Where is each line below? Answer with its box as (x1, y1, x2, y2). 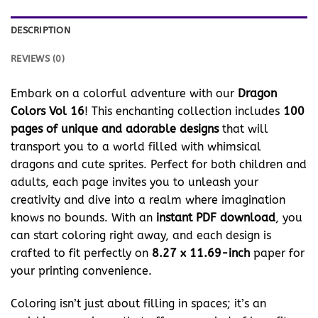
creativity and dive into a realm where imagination (11, 193, 285, 207)
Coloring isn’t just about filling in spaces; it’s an (11, 296, 266, 310)
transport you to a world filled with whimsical (11, 140, 261, 154)
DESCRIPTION (11, 25, 70, 36)
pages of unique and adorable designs (11, 122, 219, 136)
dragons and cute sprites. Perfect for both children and (11, 158, 307, 172)
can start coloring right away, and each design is (11, 229, 271, 243)
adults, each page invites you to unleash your (11, 175, 258, 190)
